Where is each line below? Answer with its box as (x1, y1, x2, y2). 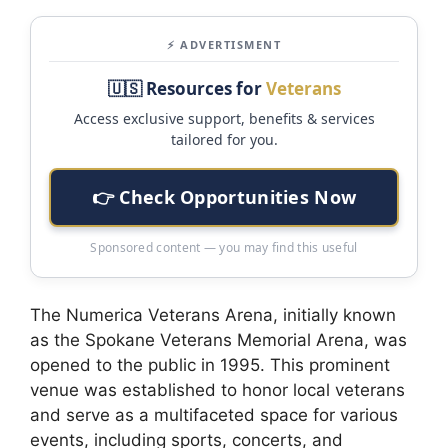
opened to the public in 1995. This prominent (30, 354, 390, 375)
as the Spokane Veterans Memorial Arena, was (30, 329, 407, 350)
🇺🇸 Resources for (107, 76, 266, 100)
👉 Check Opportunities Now (91, 184, 357, 209)
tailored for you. (170, 129, 278, 149)
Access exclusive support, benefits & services (73, 108, 375, 128)
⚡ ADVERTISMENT (167, 36, 281, 52)
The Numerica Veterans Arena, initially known (30, 304, 396, 325)
